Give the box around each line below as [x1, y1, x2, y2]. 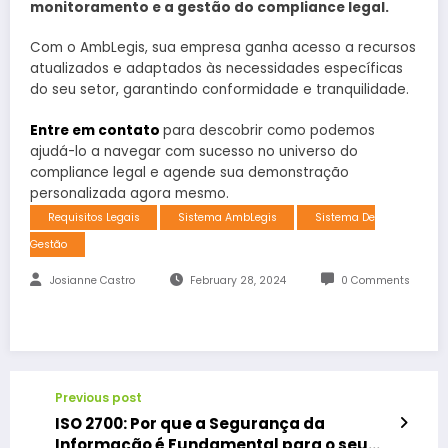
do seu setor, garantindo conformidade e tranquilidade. [30, 80, 409, 100]
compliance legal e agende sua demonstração [30, 162, 349, 182]
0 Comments [340, 272, 410, 288]
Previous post [55, 388, 142, 406]
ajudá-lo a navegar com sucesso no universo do [30, 141, 358, 161]
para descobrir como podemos [163, 120, 375, 140]
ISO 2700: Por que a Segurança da [55, 412, 325, 434]
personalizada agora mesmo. [30, 183, 229, 203]
